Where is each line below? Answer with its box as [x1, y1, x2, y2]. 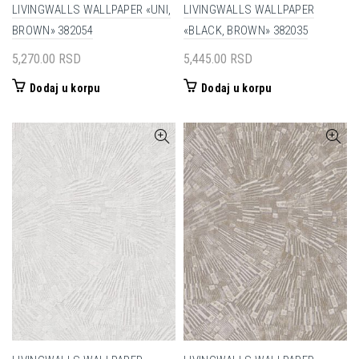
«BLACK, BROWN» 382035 [184, 23, 309, 38]
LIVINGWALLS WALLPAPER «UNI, [12, 2, 171, 17]
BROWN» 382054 [12, 23, 93, 38]
